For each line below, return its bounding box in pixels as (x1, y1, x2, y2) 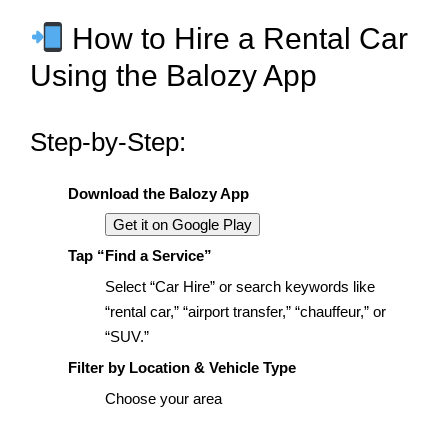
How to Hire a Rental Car (64, 21, 409, 55)
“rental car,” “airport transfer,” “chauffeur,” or (105, 302, 386, 320)
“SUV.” (105, 327, 149, 345)
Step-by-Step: (30, 127, 186, 158)
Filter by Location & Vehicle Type (67, 358, 296, 376)
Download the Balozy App (67, 184, 249, 202)
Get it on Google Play (113, 215, 252, 233)
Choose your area (105, 389, 222, 407)
